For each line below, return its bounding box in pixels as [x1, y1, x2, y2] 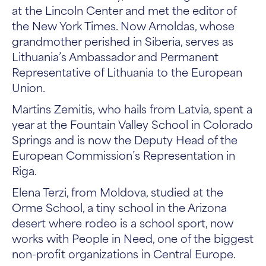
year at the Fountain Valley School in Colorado [12, 115, 253, 132]
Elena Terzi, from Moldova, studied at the [12, 183, 223, 200]
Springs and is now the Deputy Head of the [12, 131, 237, 148]
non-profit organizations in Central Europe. [12, 245, 236, 262]
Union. [12, 78, 45, 96]
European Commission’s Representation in [12, 146, 235, 163]
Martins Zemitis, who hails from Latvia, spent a [12, 100, 252, 117]
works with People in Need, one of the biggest [12, 229, 254, 246]
